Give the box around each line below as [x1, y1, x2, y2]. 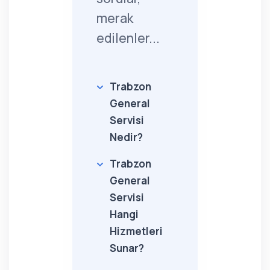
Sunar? [110, 241, 144, 255]
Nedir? [110, 130, 143, 144]
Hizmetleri [110, 224, 163, 238]
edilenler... [96, 30, 160, 46]
